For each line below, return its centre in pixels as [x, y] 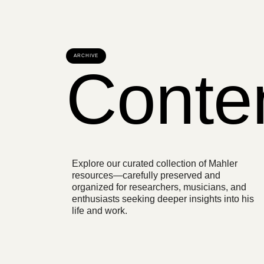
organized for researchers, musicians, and [159, 187]
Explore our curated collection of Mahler [155, 164]
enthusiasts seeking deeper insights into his [163, 199]
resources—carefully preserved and [146, 176]
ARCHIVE [86, 56]
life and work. [100, 211]
